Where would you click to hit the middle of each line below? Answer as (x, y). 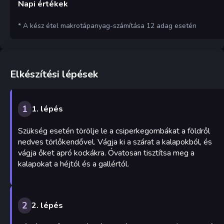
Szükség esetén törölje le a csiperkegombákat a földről (114, 131)
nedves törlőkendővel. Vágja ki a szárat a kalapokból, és (115, 142)
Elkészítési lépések (54, 74)
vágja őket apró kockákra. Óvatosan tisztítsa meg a (106, 153)
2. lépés (47, 205)
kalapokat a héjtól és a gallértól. (73, 164)
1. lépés (47, 109)
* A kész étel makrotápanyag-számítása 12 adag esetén (107, 25)
